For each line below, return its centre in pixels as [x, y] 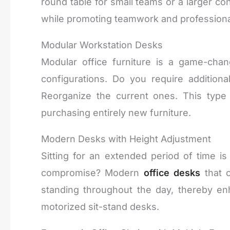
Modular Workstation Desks [102, 45]
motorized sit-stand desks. [100, 206]
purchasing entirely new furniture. [116, 112]
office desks [172, 172]
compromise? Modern [92, 172]
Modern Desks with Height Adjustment [126, 139]
